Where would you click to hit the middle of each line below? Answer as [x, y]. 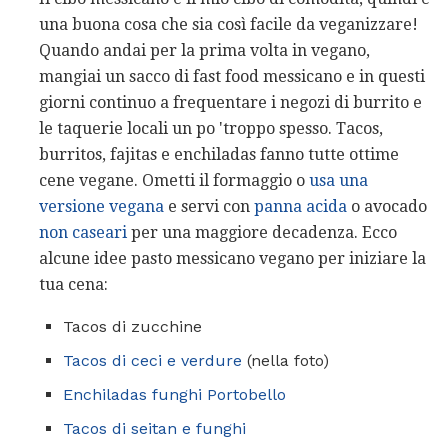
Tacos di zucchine [132, 326]
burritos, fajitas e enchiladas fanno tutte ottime [219, 154]
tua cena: [73, 284]
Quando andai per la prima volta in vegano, [204, 50]
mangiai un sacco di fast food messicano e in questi [232, 76]
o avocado [387, 206]
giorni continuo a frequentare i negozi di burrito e [230, 102]
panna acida [300, 206]
